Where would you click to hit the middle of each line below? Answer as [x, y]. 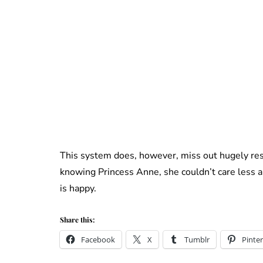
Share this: [77, 219]
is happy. [78, 188]
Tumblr [197, 239]
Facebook [98, 239]
